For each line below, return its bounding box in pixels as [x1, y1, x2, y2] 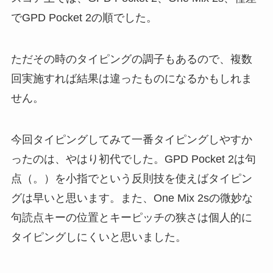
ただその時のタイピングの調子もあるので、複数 [10, 53, 252, 66]
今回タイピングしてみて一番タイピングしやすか [10, 133, 252, 146]
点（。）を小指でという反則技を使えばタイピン [10, 172, 252, 185]
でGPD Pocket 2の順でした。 [10, 12, 157, 24]
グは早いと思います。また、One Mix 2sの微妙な [10, 192, 253, 205]
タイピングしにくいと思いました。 [10, 231, 186, 244]
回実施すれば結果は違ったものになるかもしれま [10, 73, 252, 85]
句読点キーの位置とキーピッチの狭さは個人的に [10, 211, 252, 224]
